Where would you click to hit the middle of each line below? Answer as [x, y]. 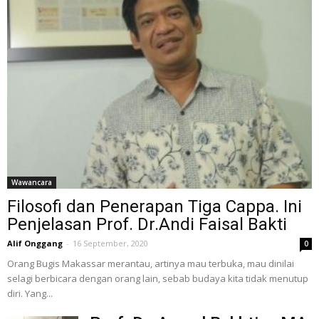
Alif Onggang [35, 244]
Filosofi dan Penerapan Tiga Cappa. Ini [155, 207]
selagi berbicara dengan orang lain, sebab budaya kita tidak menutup [158, 279]
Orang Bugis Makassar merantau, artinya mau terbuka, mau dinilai [151, 264]
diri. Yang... [30, 294]
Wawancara [32, 183]
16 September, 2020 [110, 244]
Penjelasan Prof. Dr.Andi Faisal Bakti [147, 225]
